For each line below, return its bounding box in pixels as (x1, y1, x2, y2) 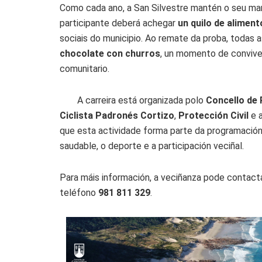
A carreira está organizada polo (77, 94, 206, 106)
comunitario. (60, 63, 109, 74)
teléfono (60, 187, 98, 198)
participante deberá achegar (60, 17, 178, 29)
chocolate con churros (60, 47, 160, 59)
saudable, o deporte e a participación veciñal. (60, 140, 244, 151)
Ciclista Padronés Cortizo (60, 109, 174, 121)
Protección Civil (178, 109, 249, 121)
